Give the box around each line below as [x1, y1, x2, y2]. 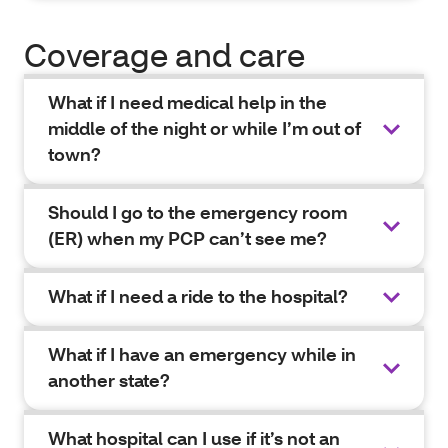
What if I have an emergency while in [48, 343, 356, 366]
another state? [48, 369, 170, 392]
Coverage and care [24, 34, 305, 75]
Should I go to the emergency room [48, 201, 347, 224]
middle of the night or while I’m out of [48, 117, 361, 140]
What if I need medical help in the [48, 91, 327, 114]
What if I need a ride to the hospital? [48, 285, 348, 308]
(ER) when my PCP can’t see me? [48, 227, 327, 250]
